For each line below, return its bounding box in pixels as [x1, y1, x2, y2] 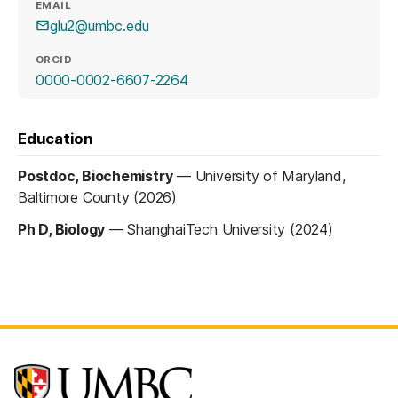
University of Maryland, [195, 167, 346, 186]
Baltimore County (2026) [18, 188, 177, 207]
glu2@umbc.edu [50, 16, 150, 35]
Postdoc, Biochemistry [18, 167, 173, 186]
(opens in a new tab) [187, 70, 322, 89]
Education [18, 130, 93, 148]
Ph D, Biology [18, 220, 106, 239]
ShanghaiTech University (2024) [127, 220, 333, 239]
